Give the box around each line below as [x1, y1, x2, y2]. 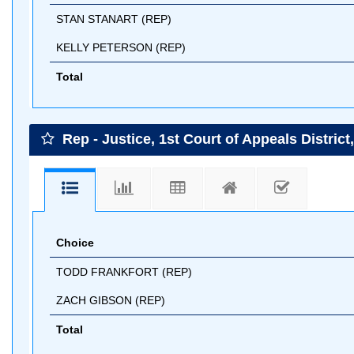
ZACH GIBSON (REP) [56, 294, 165, 307]
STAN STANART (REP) [56, 12, 171, 25]
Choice [56, 236, 94, 249]
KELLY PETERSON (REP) [56, 40, 186, 54]
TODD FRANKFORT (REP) [56, 265, 192, 278]
